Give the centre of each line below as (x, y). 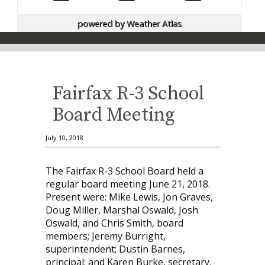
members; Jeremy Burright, (105, 236)
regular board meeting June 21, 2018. (127, 184)
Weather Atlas (154, 23)
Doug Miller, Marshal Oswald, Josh (122, 210)
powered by (102, 23)
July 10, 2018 (64, 138)
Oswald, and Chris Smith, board (114, 223)
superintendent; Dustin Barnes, (115, 249)
